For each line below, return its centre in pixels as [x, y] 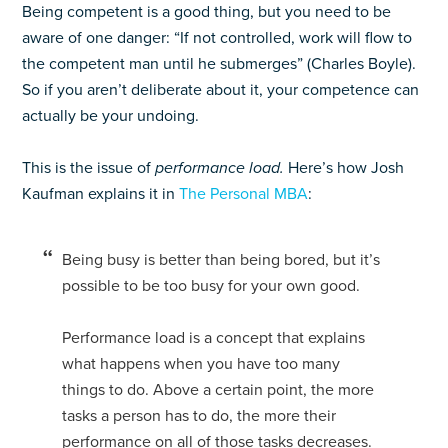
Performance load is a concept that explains [214, 338]
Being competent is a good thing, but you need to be [207, 12]
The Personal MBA [244, 194]
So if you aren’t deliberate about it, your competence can [221, 90]
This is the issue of [89, 168]
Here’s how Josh [346, 168]
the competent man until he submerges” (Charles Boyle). [219, 64]
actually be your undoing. [111, 116]
